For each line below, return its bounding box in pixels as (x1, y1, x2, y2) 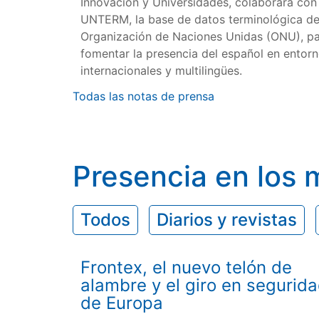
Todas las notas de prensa (73, 89, 214, 104)
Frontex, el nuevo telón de (80, 257, 293, 278)
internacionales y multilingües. (80, 63, 243, 78)
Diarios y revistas (157, 209, 297, 230)
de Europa (80, 293, 164, 314)
